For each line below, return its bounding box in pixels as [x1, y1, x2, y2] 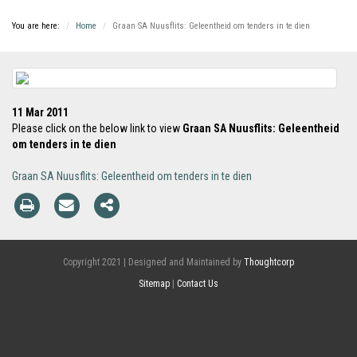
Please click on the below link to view [12, 122, 182, 135]
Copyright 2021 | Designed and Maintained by [63, 257, 244, 268]
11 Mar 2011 [12, 106, 69, 119]
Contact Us [177, 278, 218, 289]
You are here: [12, 21, 60, 31]
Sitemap [139, 278, 170, 289]
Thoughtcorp [244, 257, 294, 268]
